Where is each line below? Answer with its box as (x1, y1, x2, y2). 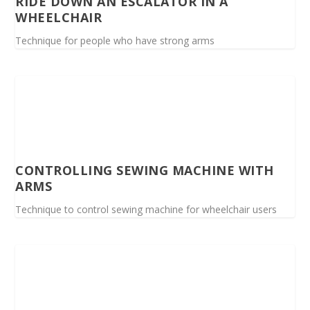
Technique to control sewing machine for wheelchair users (15, 202, 277, 216)
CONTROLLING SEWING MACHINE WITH (15, 161, 274, 179)
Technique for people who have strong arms (15, 33, 215, 47)
